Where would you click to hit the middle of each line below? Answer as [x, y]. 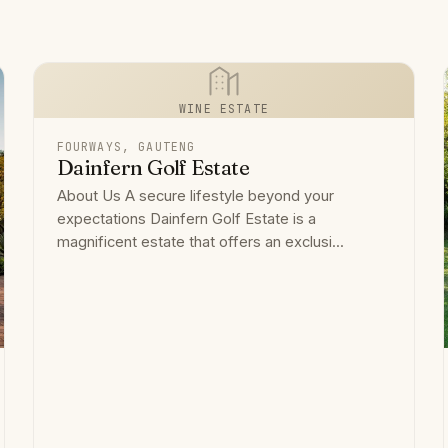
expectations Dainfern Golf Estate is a [186, 219]
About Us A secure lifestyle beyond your [195, 196]
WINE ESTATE [224, 109]
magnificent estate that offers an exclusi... [200, 242]
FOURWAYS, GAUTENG [126, 147]
